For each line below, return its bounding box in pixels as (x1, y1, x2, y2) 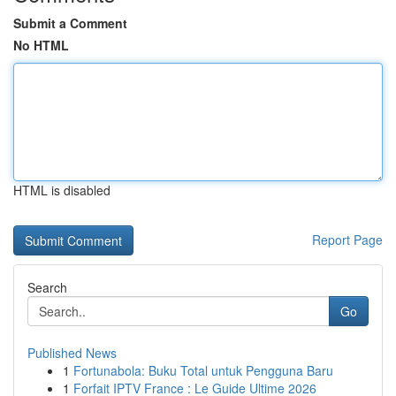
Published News (27, 344, 117, 362)
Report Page (312, 231, 383, 248)
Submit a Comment (13, 14, 127, 32)
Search (27, 278, 67, 296)
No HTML (13, 36, 69, 54)
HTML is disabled (13, 181, 110, 199)
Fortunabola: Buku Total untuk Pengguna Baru (73, 362, 333, 379)
